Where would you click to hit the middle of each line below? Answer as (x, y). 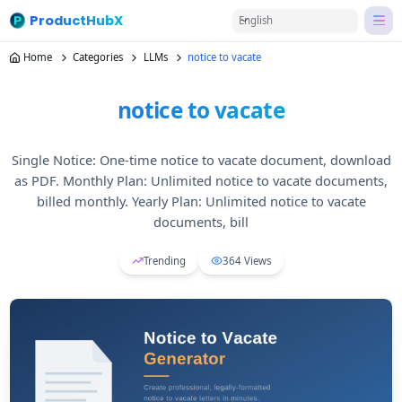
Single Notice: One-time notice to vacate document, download (201, 159)
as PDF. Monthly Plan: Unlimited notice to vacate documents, (201, 180)
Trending (164, 260)
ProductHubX (76, 20)
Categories (97, 57)
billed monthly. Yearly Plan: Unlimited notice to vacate (201, 201)
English (255, 20)
